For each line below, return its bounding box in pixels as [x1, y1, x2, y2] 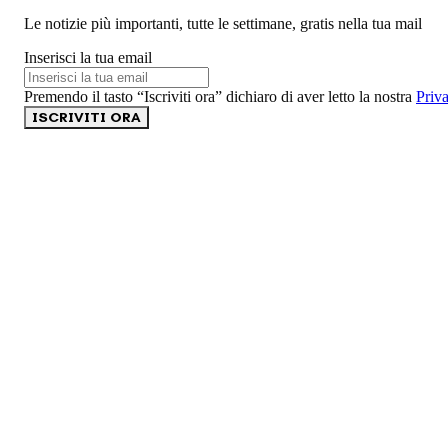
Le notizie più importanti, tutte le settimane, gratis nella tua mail [24, 14, 422, 32]
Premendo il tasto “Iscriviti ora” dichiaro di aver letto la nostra [24, 87, 416, 105]
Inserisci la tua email [24, 48, 152, 66]
